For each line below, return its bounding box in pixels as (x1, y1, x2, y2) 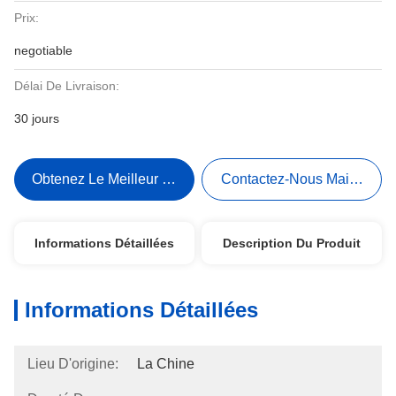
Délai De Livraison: (14, 79, 119, 93)
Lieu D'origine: (27, 356, 118, 371)
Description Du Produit (223, 236, 362, 250)
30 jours (14, 111, 59, 126)
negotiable (14, 43, 72, 57)
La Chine (137, 356, 194, 371)
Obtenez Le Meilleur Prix (32, 171, 187, 187)
